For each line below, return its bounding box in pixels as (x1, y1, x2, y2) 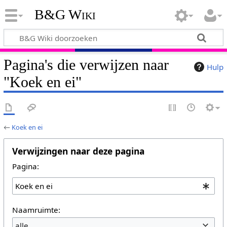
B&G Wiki (34, 7, 96, 23)
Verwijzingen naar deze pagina (12, 144, 144, 157)
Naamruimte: (12, 204, 60, 215)
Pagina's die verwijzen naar (3, 56, 169, 73)
